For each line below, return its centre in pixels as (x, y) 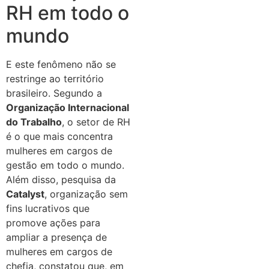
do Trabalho (34, 122)
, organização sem (86, 194)
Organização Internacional (68, 108)
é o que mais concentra (59, 137)
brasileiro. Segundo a (54, 93)
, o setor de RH (96, 122)
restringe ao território (55, 79)
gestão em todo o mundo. (65, 165)
